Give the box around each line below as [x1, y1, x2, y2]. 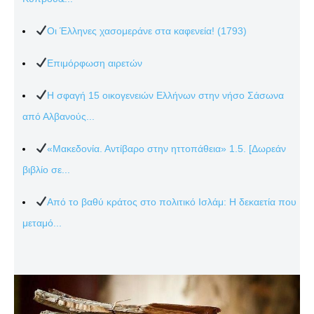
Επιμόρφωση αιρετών [46, 57, 142, 69]
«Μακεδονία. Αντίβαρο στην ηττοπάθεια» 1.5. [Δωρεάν [46, 142, 286, 154]
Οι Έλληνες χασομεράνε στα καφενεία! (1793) [46, 25, 247, 36]
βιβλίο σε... [22, 163, 70, 175]
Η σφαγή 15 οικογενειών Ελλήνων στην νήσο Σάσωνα [46, 89, 284, 101]
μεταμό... [22, 217, 62, 228]
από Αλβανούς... [22, 110, 95, 122]
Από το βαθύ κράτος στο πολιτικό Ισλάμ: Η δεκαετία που [46, 196, 296, 207]
